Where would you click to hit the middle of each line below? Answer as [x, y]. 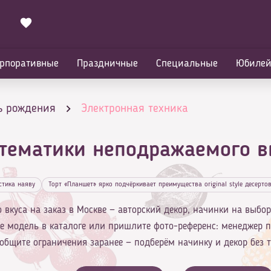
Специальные [187, 64]
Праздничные [107, 64]
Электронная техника [135, 109]
